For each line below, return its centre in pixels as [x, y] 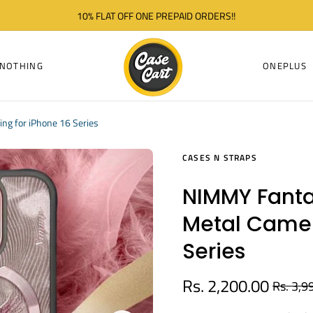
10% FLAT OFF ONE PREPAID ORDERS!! [156, 15]
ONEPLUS [285, 65]
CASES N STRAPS [220, 158]
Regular [290, 295]
